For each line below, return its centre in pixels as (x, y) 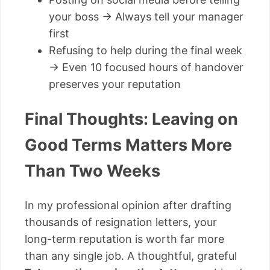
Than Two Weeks (93, 171)
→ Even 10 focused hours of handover (146, 67)
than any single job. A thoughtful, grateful (131, 256)
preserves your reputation (115, 84)
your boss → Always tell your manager (146, 16)
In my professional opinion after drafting (128, 206)
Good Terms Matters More (128, 145)
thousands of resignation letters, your (121, 222)
